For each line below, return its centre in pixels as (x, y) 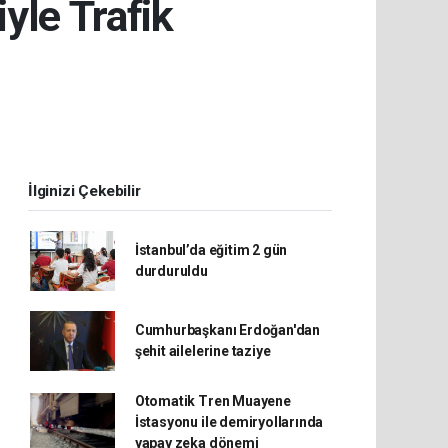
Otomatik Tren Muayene (212, 401)
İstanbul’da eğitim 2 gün (211, 250)
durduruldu (171, 271)
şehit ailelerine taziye (202, 351)
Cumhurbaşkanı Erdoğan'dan (227, 330)
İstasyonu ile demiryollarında (229, 422)
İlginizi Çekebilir (84, 191)
